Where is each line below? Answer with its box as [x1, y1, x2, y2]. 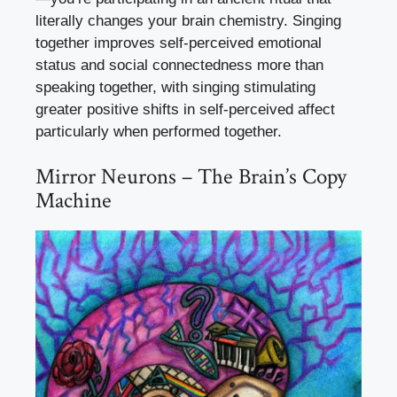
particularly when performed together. [35, 122, 282, 140]
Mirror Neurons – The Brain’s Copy [35, 162, 346, 192]
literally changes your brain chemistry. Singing [35, 12, 341, 29]
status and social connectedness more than [35, 56, 323, 74]
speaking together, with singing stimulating [35, 78, 315, 96]
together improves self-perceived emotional [35, 34, 322, 51]
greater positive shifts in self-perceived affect [35, 100, 335, 118]
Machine [35, 186, 112, 216]
